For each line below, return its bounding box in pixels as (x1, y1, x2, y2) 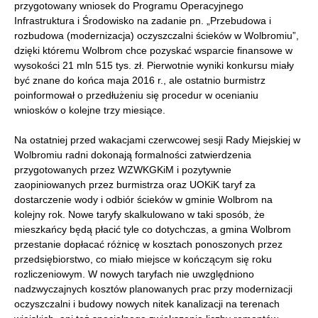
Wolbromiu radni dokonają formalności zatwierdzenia (14, 149, 251, 161)
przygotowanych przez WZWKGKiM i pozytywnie (14, 164, 231, 176)
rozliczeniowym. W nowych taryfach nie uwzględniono (14, 268, 254, 280)
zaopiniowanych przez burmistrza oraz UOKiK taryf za (14, 179, 256, 191)
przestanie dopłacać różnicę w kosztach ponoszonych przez (14, 238, 283, 251)
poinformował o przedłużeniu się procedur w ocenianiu (14, 89, 258, 102)
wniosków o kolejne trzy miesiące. (14, 104, 165, 116)
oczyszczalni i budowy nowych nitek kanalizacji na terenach (14, 298, 280, 310)
